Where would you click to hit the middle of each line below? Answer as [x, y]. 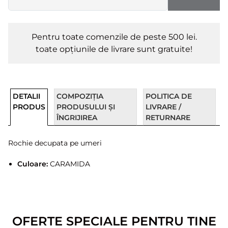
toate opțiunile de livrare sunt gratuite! [114, 49]
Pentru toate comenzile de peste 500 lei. [114, 37]
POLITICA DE [168, 96]
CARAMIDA [69, 164]
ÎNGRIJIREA [77, 118]
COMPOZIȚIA [80, 96]
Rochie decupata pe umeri [55, 143]
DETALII [26, 96]
